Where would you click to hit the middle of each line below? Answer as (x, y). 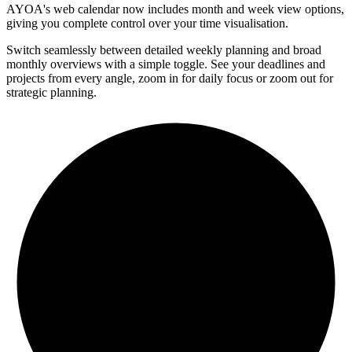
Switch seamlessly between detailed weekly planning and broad (164, 50)
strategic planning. (51, 93)
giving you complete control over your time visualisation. (147, 24)
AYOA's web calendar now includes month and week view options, (175, 9)
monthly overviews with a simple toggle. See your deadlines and (166, 64)
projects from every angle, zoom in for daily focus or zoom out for (170, 79)
